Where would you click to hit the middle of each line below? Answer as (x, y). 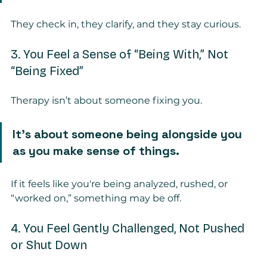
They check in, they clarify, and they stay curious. (126, 24)
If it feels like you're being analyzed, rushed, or (120, 184)
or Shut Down (49, 245)
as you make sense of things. (96, 150)
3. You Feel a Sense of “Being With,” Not (121, 54)
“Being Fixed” (47, 71)
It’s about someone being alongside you (129, 134)
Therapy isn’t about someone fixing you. (106, 100)
